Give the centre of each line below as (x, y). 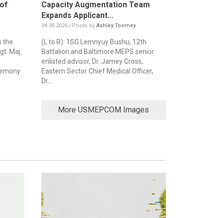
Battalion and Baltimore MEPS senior (98, 52)
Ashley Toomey (116, 26)
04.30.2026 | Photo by (69, 26)
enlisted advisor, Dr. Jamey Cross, (92, 62)
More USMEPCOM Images (104, 110)
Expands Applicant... (77, 16)
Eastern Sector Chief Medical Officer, (97, 71)
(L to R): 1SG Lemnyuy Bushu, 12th (94, 42)
